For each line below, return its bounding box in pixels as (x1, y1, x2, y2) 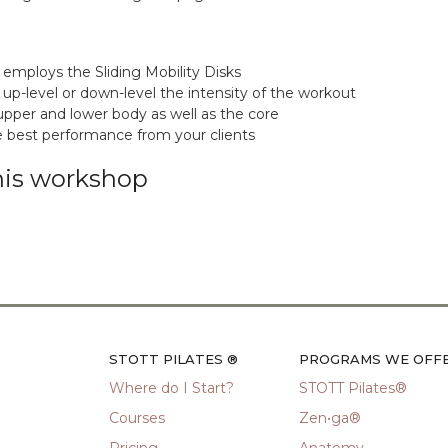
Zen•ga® (299, 409, 361, 428)
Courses (109, 409, 165, 428)
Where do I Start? (109, 379, 234, 398)
